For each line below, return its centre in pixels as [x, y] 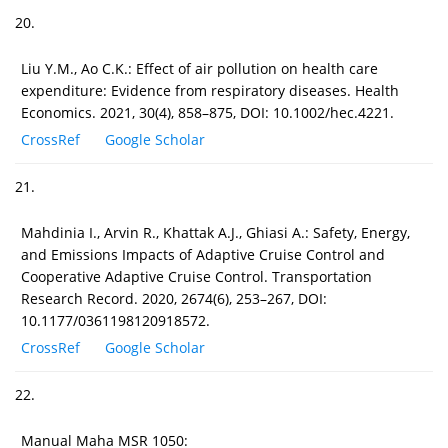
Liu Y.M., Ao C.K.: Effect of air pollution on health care [199, 68]
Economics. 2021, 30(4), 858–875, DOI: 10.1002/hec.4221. [207, 112]
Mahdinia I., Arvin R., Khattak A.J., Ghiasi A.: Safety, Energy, [215, 232]
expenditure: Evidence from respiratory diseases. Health [210, 90]
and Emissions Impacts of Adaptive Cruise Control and [203, 254]
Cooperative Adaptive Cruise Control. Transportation [196, 276]
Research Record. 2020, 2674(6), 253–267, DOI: [174, 298]
